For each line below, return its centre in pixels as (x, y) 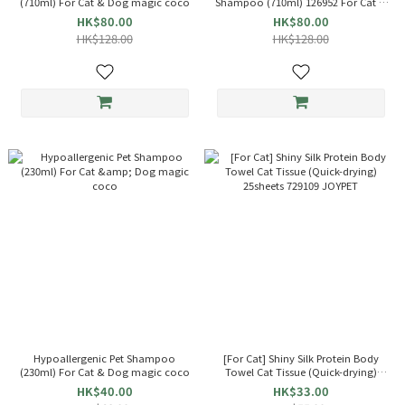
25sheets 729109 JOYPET (301, 385)
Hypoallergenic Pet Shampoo (104, 358)
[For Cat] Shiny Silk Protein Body (301, 358)
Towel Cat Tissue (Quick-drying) (301, 371)
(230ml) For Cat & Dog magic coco (104, 371)
